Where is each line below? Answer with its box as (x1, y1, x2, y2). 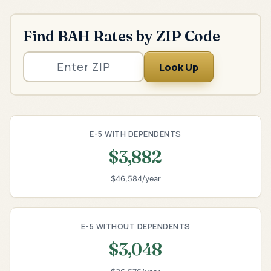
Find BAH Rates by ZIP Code (23, 26, 220, 45)
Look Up (159, 59, 198, 74)
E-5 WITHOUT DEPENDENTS (80, 221, 191, 232)
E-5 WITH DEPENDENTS (90, 128, 181, 139)
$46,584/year (110, 174, 161, 184)
